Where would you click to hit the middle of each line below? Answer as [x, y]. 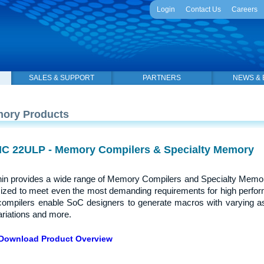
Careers [245, 9]
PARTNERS [161, 78]
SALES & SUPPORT [61, 78]
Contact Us [203, 9]
